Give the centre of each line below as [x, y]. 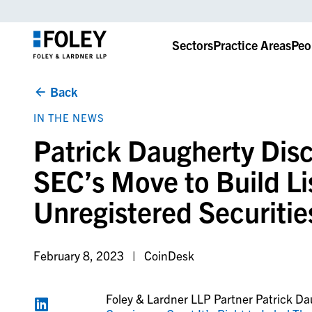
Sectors [192, 45]
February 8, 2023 [78, 256]
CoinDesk [169, 256]
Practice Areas [252, 45]
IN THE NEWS [69, 117]
